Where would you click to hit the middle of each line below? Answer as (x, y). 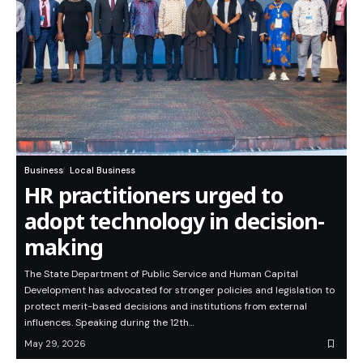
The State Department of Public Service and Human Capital (161, 274)
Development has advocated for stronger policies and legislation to (179, 290)
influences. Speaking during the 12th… (109, 323)
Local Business (102, 171)
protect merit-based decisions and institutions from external (166, 307)
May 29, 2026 (55, 344)
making (64, 247)
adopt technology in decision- (175, 221)
